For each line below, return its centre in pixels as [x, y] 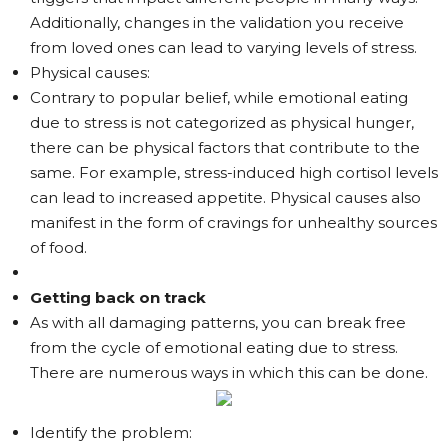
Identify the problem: [111, 432]
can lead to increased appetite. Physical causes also [225, 197]
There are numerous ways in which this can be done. [229, 372]
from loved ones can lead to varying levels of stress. [223, 47]
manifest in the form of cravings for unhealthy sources [233, 222]
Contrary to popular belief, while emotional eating [219, 97]
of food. [58, 247]
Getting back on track [118, 297]
